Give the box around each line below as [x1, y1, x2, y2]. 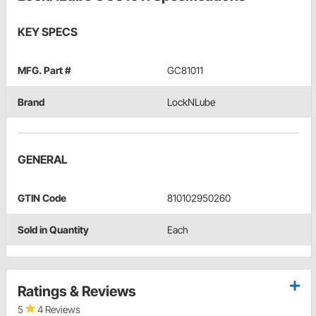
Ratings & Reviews [18, 282, 136, 300]
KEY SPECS [18, 24, 78, 39]
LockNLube [167, 95, 215, 108]
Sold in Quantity [18, 223, 89, 236]
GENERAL [18, 152, 68, 166]
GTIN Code [18, 191, 66, 204]
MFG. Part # [18, 63, 71, 76]
